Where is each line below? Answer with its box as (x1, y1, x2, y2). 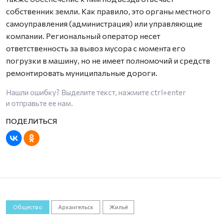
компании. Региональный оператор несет (6, 31, 160, 41)
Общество (12, 203, 42, 210)
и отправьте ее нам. (6, 99, 73, 108)
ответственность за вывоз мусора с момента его (6, 43, 185, 53)
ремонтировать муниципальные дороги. (6, 68, 157, 78)
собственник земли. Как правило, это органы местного (6, 6, 211, 16)
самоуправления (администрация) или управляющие (6, 19, 202, 29)
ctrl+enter (150, 88, 186, 97)
